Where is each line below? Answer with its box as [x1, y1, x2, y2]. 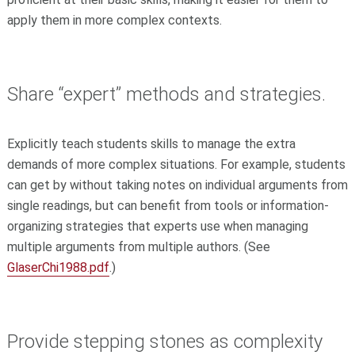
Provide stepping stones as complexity [6, 330, 323, 353]
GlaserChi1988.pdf [6, 260, 109, 276]
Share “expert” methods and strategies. [6, 82, 326, 105]
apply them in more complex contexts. [6, 12, 222, 28]
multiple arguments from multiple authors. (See [6, 239, 270, 255]
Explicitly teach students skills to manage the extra [6, 136, 296, 152]
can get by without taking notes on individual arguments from [6, 177, 348, 193]
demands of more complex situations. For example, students [6, 157, 345, 173]
